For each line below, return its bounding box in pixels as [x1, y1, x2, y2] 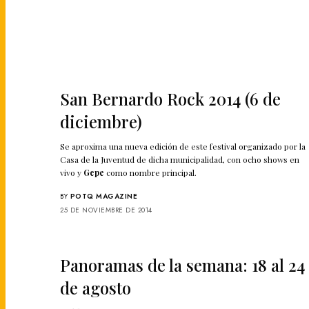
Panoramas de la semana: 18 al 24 [60, 253, 305, 276]
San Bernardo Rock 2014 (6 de [60, 87, 281, 110]
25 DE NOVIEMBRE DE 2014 [60, 204, 152, 215]
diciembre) [60, 110, 142, 132]
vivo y [60, 166, 84, 178]
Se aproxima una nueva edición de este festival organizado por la [60, 140, 306, 152]
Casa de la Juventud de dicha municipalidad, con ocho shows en [60, 153, 300, 165]
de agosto [60, 276, 131, 299]
